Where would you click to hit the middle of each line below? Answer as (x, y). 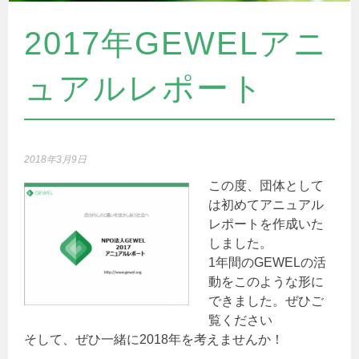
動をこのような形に (266, 282)
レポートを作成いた (266, 224)
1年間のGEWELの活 (268, 263)
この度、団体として (266, 186)
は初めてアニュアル (266, 205)
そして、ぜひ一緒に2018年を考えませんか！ (154, 340)
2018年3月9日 (56, 160)
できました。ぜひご (266, 301)
